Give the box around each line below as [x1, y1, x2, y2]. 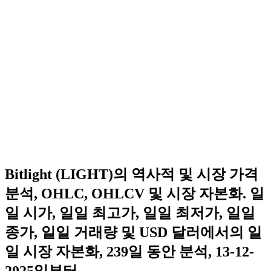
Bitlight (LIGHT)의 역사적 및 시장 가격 [5, 166, 258, 182]
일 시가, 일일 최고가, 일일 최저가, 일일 [5, 204, 255, 221]
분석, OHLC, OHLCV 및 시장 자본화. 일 [5, 185, 264, 201]
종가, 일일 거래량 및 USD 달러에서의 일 [5, 224, 262, 240]
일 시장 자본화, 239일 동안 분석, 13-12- [5, 243, 254, 260]
